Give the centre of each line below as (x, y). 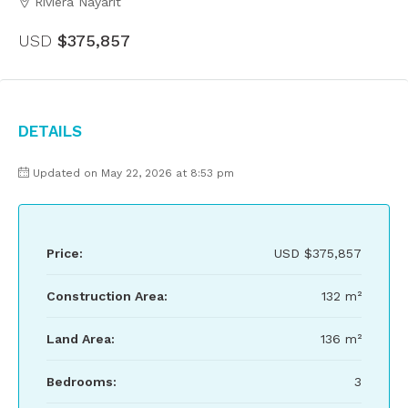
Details (50, 129)
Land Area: (81, 339)
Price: (65, 253)
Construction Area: (107, 296)
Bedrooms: (82, 382)
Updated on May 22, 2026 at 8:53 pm (133, 173)
